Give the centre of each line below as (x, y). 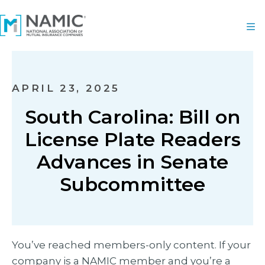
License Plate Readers (132, 139)
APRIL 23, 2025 (66, 88)
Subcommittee (132, 184)
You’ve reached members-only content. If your (131, 245)
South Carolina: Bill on (132, 117)
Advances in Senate (132, 162)
